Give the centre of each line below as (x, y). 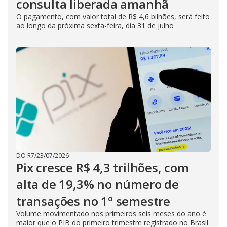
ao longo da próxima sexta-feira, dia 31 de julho (95, 26)
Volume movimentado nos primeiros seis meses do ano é (111, 214)
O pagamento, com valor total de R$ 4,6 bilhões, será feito (113, 17)
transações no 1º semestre (93, 201)
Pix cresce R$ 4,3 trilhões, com (103, 168)
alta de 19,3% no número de (98, 184)
